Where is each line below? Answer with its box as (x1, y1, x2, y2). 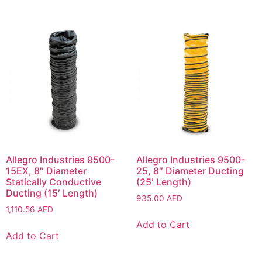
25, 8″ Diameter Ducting (136, 164, 244, 177)
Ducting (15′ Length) (6, 187, 98, 199)
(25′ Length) (136, 175, 191, 188)
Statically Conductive (6, 175, 101, 188)
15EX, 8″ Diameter (6, 164, 87, 177)
